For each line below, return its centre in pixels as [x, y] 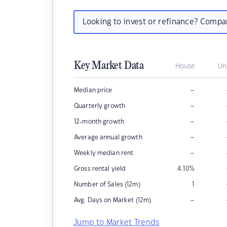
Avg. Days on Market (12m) [113, 200]
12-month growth [99, 122]
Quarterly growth [100, 106]
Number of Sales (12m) [107, 184]
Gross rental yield [100, 169]
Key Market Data [109, 66]
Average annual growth [108, 137]
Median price [93, 90]
